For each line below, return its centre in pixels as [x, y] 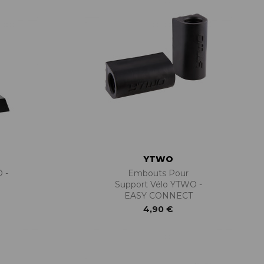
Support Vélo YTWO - [158, 185]
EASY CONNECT [158, 196]
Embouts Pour [159, 174]
